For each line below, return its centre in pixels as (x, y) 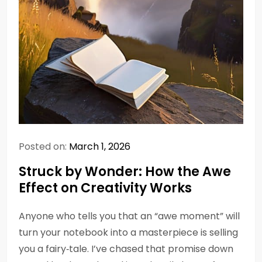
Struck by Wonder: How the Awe (125, 172)
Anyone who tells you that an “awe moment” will (129, 216)
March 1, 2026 (100, 146)
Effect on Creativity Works (105, 188)
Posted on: (44, 146)
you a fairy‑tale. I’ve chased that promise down (126, 249)
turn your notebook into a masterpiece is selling (128, 232)
